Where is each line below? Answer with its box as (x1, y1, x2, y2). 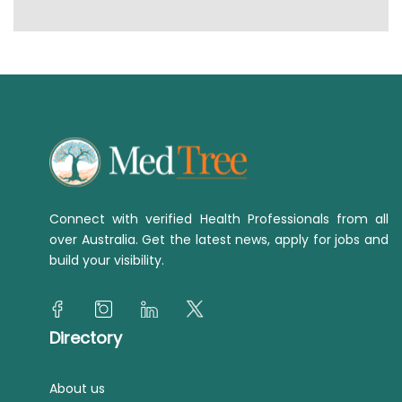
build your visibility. (49, 251, 164, 270)
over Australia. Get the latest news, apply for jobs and (49, 231, 389, 249)
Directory (49, 327, 122, 350)
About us (49, 380, 105, 398)
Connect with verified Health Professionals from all (49, 210, 389, 229)
